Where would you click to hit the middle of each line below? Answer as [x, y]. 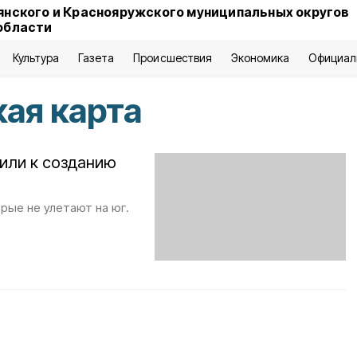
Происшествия [173, 58]
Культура [36, 58]
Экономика [260, 58]
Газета [96, 58]
